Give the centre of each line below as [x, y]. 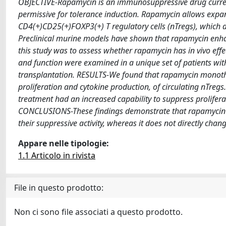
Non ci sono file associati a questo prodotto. [98, 212]
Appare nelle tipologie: [64, 143]
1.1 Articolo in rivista [57, 155]
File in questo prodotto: [59, 188]
